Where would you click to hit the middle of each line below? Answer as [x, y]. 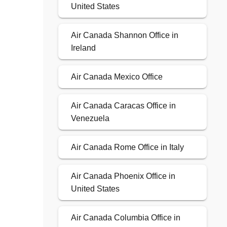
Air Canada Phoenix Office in [123, 176]
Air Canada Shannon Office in [124, 35]
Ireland [83, 48]
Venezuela [90, 119]
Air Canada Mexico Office [117, 77]
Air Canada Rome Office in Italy [127, 147]
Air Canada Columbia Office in [125, 218]
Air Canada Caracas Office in [123, 106]
